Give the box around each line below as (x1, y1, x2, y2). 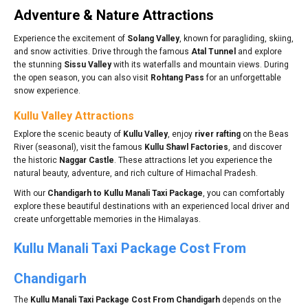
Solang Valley (127, 33, 179, 43)
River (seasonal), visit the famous (14, 142, 144, 152)
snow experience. (14, 85, 80, 96)
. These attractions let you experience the (114, 155, 272, 165)
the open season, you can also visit (14, 72, 151, 82)
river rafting (195, 129, 241, 139)
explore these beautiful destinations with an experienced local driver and (14, 201, 289, 211)
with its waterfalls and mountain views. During (111, 59, 289, 69)
